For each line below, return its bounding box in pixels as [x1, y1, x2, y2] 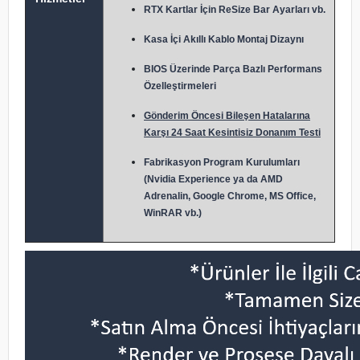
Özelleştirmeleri [144, 80, 216, 92]
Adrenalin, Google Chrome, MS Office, [144, 190, 316, 202]
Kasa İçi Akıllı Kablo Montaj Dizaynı [144, 34, 304, 45]
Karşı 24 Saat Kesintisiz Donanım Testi [144, 127, 321, 138]
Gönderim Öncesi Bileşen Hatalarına [144, 110, 310, 121]
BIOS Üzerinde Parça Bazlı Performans [144, 63, 322, 75]
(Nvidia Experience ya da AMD [144, 174, 283, 185]
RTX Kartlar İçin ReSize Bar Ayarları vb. [144, 4, 325, 15]
